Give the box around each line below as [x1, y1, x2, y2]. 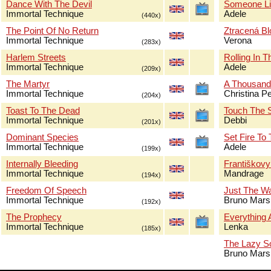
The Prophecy [6, 212, 62, 222]
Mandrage [224, 169, 264, 178]
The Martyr [6, 79, 50, 89]
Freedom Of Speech [6, 186, 87, 195]
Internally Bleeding [6, 159, 78, 169]
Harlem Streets [6, 53, 66, 62]
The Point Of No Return [6, 26, 99, 36]
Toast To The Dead [6, 106, 80, 116]
